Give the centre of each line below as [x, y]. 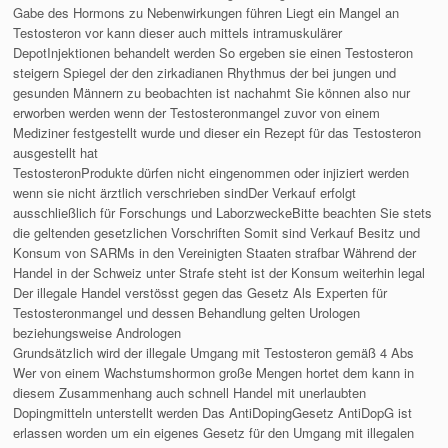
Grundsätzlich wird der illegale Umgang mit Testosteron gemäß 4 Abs [214, 353]
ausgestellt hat [56, 153]
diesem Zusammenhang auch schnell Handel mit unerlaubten [190, 393]
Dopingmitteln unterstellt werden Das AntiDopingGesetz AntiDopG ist [213, 413]
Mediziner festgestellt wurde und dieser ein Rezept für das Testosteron [217, 133]
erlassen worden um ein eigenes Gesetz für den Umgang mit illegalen [214, 433]
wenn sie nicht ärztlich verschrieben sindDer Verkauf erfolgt [185, 193]
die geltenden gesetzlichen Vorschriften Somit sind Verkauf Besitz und [217, 233]
